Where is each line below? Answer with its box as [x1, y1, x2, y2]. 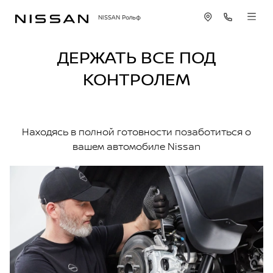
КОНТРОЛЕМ [83, 67, 190, 91]
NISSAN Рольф [98, 12, 141, 21]
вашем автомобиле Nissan [73, 140, 200, 153]
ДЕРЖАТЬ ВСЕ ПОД [57, 45, 216, 69]
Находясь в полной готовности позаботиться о [22, 125, 251, 138]
